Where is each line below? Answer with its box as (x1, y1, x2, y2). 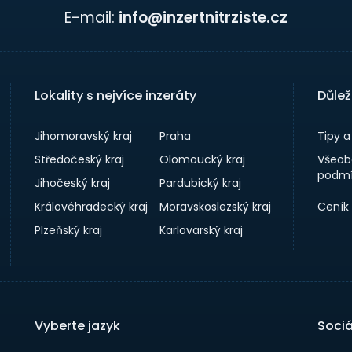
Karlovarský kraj (159, 222, 244, 238)
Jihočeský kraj (34, 175, 110, 191)
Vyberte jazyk (34, 317, 120, 335)
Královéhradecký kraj (34, 199, 148, 214)
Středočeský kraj (34, 152, 124, 167)
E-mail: (64, 7, 115, 28)
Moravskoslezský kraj (159, 199, 272, 214)
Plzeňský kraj (34, 222, 102, 238)
